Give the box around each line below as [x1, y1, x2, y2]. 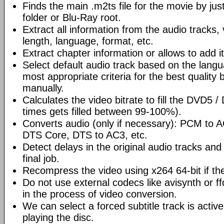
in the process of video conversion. [22, 188, 177, 199]
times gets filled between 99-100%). [22, 106, 181, 117]
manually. [22, 82, 64, 93]
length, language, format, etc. [22, 35, 153, 46]
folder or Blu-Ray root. [22, 12, 121, 23]
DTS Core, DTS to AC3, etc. [22, 129, 147, 140]
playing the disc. [22, 212, 94, 223]
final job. [22, 153, 59, 164]
